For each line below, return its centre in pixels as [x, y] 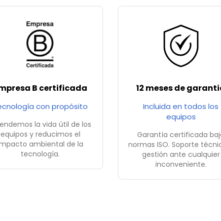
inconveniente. [181, 165]
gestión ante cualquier [181, 155]
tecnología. [40, 154]
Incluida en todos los [181, 107]
